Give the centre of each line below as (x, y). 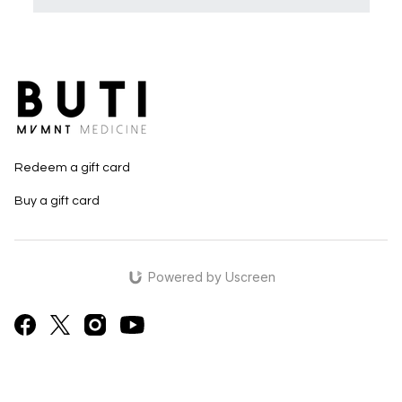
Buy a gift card (57, 201)
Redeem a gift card (72, 168)
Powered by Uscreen (211, 277)
